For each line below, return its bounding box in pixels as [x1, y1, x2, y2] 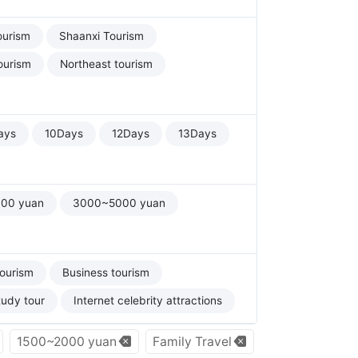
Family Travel [153, 334, 232, 349]
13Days [178, 127, 217, 140]
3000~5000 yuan [73, 197, 165, 209]
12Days [112, 127, 149, 140]
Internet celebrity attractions [74, 294, 222, 307]
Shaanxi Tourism [59, 30, 144, 42]
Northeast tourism [60, 58, 153, 70]
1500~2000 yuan [17, 334, 117, 349]
